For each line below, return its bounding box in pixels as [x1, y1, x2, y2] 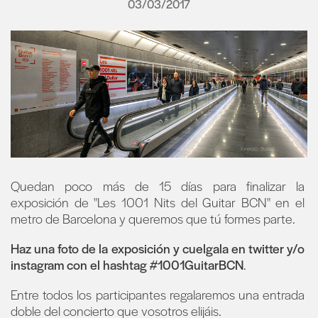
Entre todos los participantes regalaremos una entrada [11, 285, 305, 304]
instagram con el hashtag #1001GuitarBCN [11, 256, 243, 274]
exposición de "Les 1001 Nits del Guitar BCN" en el [11, 193, 305, 212]
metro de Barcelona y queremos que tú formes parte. [11, 209, 295, 228]
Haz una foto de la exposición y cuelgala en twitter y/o [11, 239, 305, 258]
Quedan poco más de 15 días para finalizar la [11, 177, 305, 195]
